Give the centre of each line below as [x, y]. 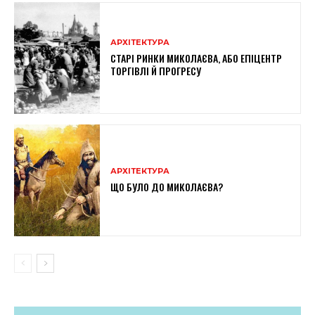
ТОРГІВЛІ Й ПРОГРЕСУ [156, 70]
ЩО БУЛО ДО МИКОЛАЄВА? [167, 186]
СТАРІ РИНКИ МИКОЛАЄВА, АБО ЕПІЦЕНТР [197, 58]
